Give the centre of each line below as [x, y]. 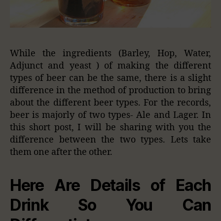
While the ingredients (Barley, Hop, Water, [110, 53]
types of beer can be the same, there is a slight [110, 78]
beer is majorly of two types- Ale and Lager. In [110, 115]
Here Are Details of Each [110, 185]
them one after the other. [61, 152]
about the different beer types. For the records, [110, 103]
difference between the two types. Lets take [110, 140]
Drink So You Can [110, 205]
